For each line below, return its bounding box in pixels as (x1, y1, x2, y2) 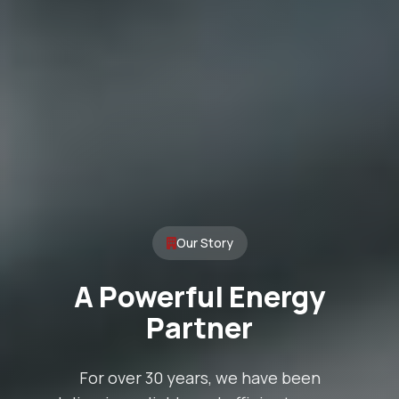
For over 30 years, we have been (78, 367, 321, 388)
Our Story (175, 234, 233, 251)
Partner (146, 308, 253, 347)
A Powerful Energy (74, 277, 325, 316)
